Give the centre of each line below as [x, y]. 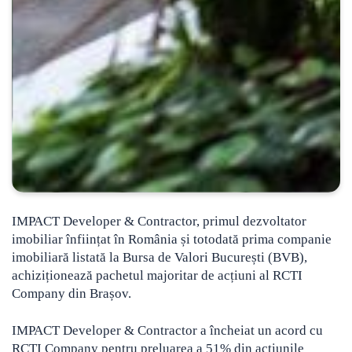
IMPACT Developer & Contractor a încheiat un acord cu [167, 330]
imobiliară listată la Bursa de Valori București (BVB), [159, 257]
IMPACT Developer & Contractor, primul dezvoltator [159, 221]
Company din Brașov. [71, 293]
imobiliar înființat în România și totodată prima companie [172, 239]
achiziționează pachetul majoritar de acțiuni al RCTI [157, 275]
